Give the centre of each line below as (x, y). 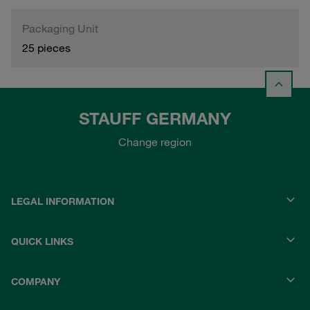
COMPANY (36, 282)
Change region (155, 142)
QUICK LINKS (42, 242)
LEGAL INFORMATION (63, 202)
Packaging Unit (60, 28)
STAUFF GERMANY (155, 119)
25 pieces (46, 47)
